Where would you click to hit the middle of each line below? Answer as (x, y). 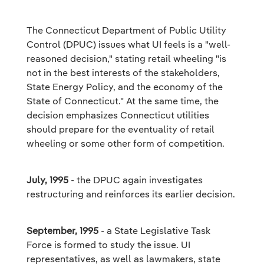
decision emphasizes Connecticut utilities (118, 115)
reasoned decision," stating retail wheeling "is (126, 58)
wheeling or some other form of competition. (126, 143)
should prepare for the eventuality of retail (121, 129)
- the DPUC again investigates (136, 180)
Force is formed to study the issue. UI (108, 245)
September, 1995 (62, 230)
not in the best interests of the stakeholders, (123, 72)
